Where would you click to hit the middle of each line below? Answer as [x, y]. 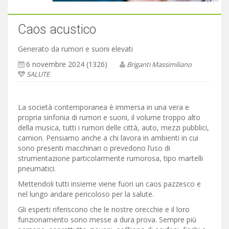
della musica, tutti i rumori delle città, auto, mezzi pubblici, [113, 128]
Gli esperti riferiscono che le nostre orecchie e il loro [104, 210]
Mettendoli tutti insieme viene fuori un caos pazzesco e [109, 184]
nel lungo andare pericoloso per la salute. [86, 194]
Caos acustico [57, 30]
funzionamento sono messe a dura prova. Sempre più [107, 220]
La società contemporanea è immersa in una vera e [104, 107]
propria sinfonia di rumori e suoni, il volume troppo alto [109, 118]
